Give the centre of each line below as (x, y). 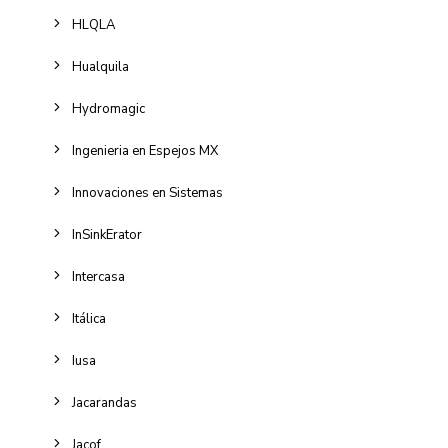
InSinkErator (107, 235)
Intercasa (98, 277)
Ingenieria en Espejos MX (145, 151)
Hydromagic (108, 109)
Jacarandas (104, 403)
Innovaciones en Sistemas (147, 193)
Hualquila (100, 67)
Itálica (89, 319)
